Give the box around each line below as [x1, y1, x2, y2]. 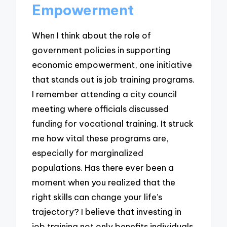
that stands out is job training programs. [32, 73, 195, 85]
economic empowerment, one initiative [32, 59, 193, 70]
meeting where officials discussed [32, 103, 169, 114]
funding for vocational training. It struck [32, 118, 194, 129]
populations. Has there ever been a [32, 162, 174, 173]
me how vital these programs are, [32, 132, 169, 143]
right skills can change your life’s [32, 191, 163, 202]
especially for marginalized [32, 147, 144, 158]
